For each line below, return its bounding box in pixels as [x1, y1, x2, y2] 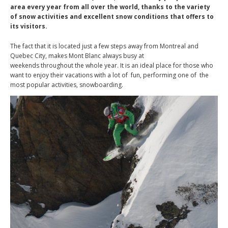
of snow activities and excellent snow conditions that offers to [10, 12, 214, 21]
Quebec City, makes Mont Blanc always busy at [10, 51, 144, 60]
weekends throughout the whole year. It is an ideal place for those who [10, 61, 213, 70]
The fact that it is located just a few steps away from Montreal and [10, 42, 198, 50]
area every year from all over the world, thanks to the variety [10, 3, 210, 11]
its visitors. [10, 22, 47, 31]
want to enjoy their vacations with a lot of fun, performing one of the [10, 71, 209, 79]
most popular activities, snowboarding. [10, 80, 123, 89]
